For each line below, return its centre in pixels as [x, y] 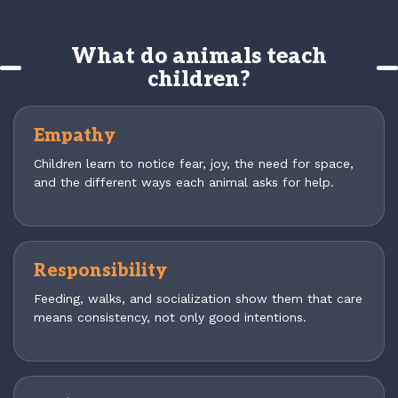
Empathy [75, 135]
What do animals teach [199, 56]
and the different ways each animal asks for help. [184, 182]
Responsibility [100, 271]
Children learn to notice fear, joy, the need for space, [194, 163]
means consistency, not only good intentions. [170, 317]
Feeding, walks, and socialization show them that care [198, 298]
